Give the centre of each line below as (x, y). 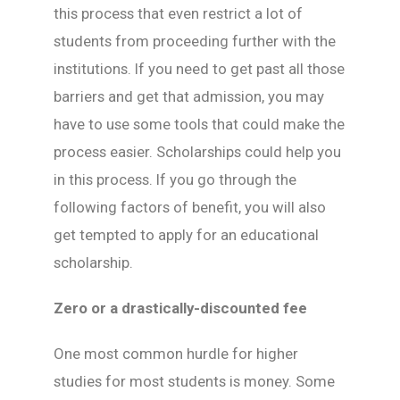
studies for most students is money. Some (194, 381)
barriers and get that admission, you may (189, 96)
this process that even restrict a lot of (178, 13)
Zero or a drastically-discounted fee (180, 308)
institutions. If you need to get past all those (199, 69)
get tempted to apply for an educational (186, 235)
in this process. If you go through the (175, 179)
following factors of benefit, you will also (190, 207)
